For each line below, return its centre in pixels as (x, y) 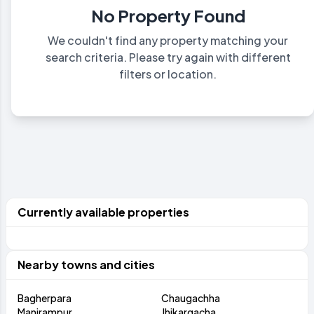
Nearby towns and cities (86, 264)
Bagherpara (45, 298)
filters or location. (168, 74)
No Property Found (168, 15)
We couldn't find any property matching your (168, 40)
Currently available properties (103, 212)
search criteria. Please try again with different (168, 57)
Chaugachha (190, 298)
